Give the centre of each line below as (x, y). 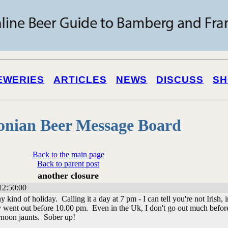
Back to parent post (68, 163)
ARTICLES (80, 80)
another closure (68, 175)
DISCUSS (180, 80)
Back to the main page (68, 154)
